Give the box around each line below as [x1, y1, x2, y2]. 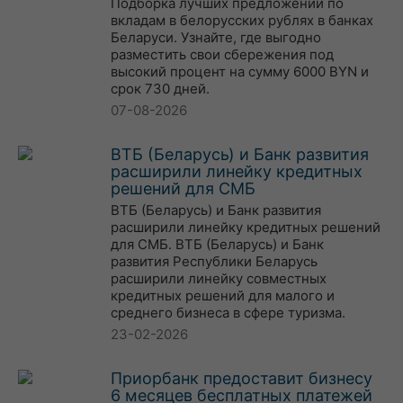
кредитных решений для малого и [111, 287, 335, 304]
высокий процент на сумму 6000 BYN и [111, 63, 369, 80]
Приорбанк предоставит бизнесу [111, 369, 372, 388]
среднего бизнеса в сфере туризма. [111, 304, 345, 321]
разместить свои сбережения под [111, 46, 334, 63]
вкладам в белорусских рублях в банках [111, 12, 373, 29]
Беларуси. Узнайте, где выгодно [111, 29, 321, 46]
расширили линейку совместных [111, 270, 327, 287]
